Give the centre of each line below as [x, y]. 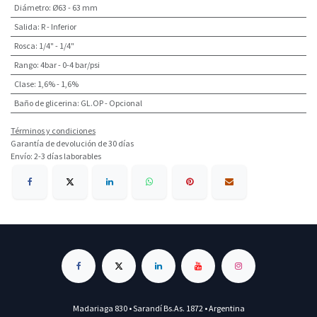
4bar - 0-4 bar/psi [70, 65]
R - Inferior [58, 27]
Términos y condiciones [53, 131]
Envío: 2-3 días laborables [56, 156]
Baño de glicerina [45, 103]
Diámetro [31, 8]
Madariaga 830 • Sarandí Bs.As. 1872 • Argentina [158, 308]
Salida [25, 27]
